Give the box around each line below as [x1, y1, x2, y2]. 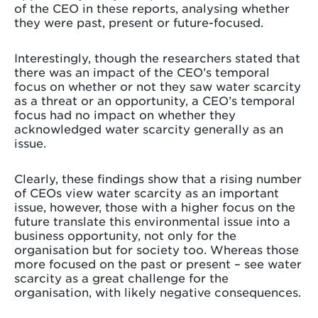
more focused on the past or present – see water [14, 256, 302, 270]
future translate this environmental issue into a [14, 213, 290, 228]
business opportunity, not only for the [14, 227, 236, 242]
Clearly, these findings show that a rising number [14, 170, 302, 185]
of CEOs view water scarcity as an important [14, 185, 279, 199]
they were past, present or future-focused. [14, 14, 263, 29]
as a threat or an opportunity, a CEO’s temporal [14, 92, 295, 107]
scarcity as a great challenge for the [14, 270, 229, 285]
